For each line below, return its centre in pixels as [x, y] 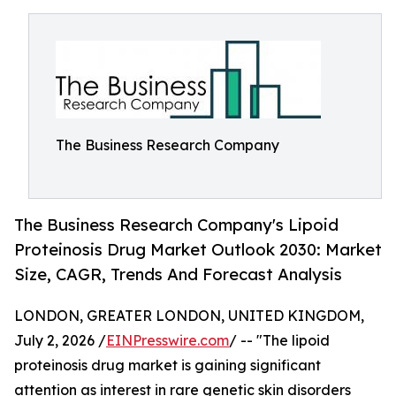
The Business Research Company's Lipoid [176, 225]
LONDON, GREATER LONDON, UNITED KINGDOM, [189, 316]
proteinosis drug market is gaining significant [168, 366]
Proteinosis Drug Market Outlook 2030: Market [198, 250]
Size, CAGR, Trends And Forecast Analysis [178, 274]
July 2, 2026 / [60, 341]
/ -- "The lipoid [279, 341]
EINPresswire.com [168, 341]
